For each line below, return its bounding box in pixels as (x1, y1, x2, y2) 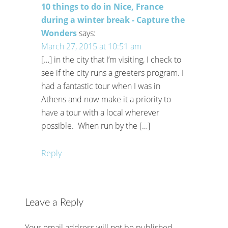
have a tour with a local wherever (41, 106, 160, 118)
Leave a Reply (25, 197, 84, 208)
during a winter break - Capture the (41, 14, 185, 25)
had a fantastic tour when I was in (41, 80, 161, 92)
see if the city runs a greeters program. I (41, 67, 184, 78)
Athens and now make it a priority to (41, 93, 172, 105)
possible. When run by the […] (41, 120, 151, 131)
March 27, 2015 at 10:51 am (41, 40, 142, 52)
